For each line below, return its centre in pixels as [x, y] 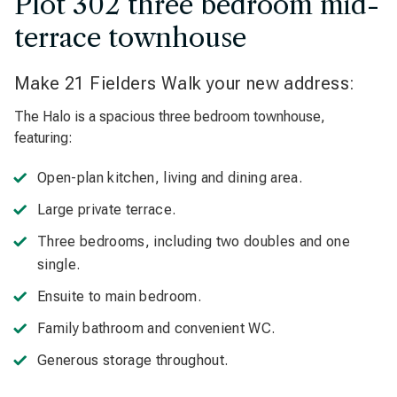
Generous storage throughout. [133, 360]
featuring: [43, 138]
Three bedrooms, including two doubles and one [194, 241]
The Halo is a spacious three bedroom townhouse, [170, 117]
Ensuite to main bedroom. [119, 296]
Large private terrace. [107, 210]
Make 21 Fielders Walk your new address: [185, 83]
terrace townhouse [130, 38]
